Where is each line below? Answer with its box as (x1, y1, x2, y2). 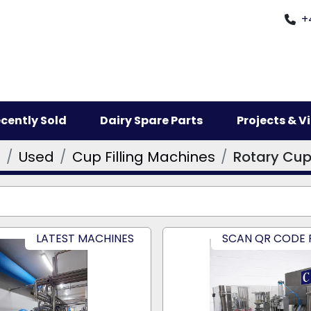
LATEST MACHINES (36, 230, 135, 247)
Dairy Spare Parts (108, 112, 203, 129)
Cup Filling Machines (72, 147, 215, 167)
